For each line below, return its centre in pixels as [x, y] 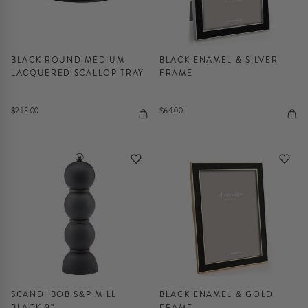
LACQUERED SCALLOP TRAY [78, 73]
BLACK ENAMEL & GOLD [217, 294]
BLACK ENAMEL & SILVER [219, 60]
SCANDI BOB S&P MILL [64, 294]
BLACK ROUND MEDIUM [68, 60]
